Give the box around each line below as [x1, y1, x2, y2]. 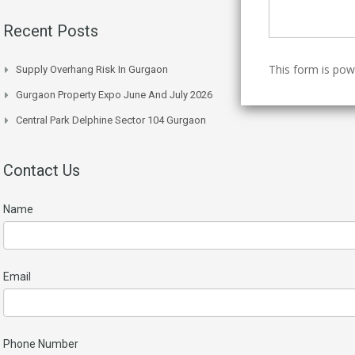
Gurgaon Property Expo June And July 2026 [16, 88, 212, 101]
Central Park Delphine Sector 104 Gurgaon [16, 113, 206, 126]
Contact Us [3, 160, 80, 180]
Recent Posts [3, 21, 98, 40]
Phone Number [3, 337, 78, 350]
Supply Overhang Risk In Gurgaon [16, 63, 168, 75]
